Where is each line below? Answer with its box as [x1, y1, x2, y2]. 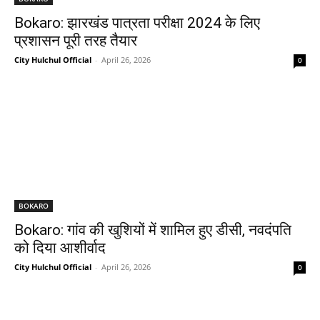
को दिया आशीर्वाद [14, 239, 106, 256]
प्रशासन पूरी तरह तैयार [14, 31, 137, 49]
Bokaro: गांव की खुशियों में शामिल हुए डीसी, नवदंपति [14, 221, 291, 239]
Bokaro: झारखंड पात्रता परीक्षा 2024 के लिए [14, 14, 260, 31]
